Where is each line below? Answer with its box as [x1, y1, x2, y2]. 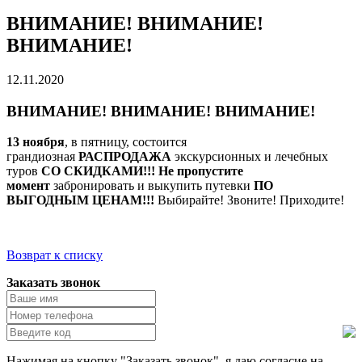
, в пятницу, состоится [65, 135, 187, 149]
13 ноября [6, 135, 65, 149]
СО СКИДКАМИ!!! [41, 164, 158, 179]
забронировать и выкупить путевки [53, 179, 254, 193]
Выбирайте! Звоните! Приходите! [154, 193, 344, 208]
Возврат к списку [6, 248, 103, 263]
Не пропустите [158, 164, 243, 179]
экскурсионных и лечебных [175, 149, 328, 164]
